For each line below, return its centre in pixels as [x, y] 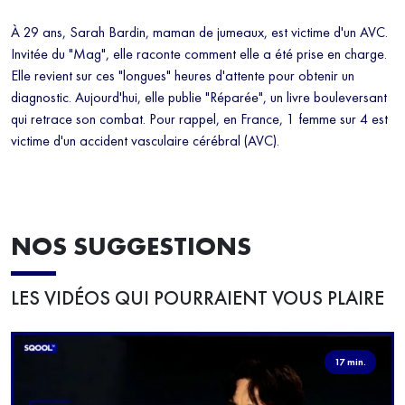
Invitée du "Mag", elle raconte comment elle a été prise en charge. [199, 54]
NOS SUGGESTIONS [131, 247]
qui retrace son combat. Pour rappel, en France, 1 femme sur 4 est [199, 119]
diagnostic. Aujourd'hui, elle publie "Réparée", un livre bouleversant [199, 98]
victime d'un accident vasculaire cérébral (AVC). [145, 141]
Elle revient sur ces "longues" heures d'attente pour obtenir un [183, 76]
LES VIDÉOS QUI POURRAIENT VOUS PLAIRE [198, 299]
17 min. [350, 361]
